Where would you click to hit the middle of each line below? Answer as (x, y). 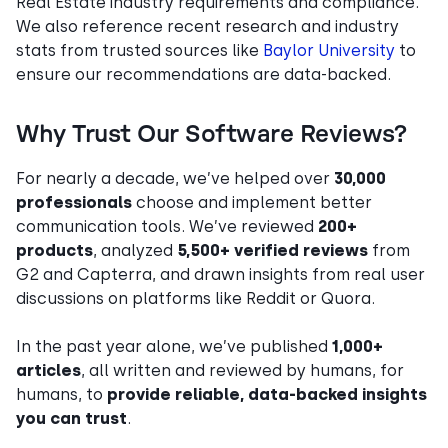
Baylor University (329, 50)
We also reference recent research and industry (207, 26)
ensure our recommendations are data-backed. (203, 74)
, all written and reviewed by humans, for (242, 370)
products (54, 250)
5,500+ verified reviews (272, 250)
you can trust (71, 418)
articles (48, 370)
